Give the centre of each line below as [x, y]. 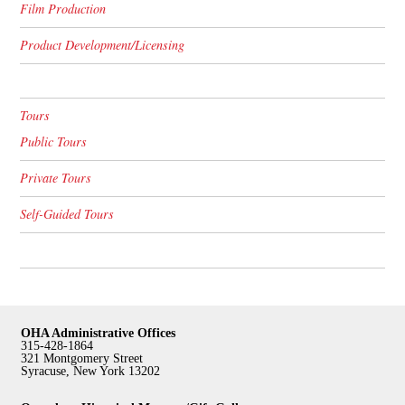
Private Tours [56, 178]
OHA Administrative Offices [98, 332]
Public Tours [54, 142]
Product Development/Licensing [103, 45]
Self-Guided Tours [67, 214]
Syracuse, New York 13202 [90, 370]
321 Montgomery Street [82, 358]
